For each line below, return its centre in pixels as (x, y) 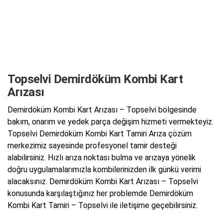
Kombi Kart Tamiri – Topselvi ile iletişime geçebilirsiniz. (103, 205)
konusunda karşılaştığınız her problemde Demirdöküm (100, 193)
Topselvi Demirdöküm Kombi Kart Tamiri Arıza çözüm (100, 133)
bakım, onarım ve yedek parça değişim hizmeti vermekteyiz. (111, 121)
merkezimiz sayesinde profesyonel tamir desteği (92, 145)
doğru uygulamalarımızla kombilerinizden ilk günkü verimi (104, 169)
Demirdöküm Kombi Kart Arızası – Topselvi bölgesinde (102, 110)
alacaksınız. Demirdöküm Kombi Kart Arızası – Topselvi (103, 181)
